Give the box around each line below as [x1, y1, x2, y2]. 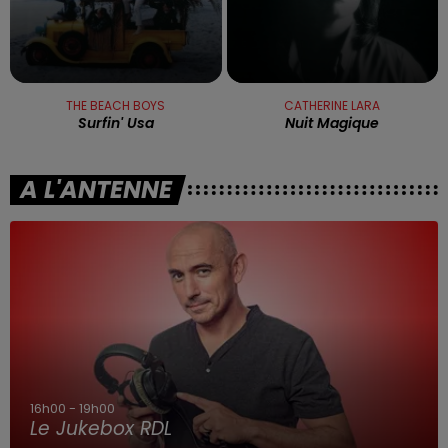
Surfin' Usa [77, 113, 154, 133]
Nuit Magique [285, 113, 380, 133]
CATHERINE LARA [284, 97, 381, 114]
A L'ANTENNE [20, 173, 172, 206]
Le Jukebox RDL [30, 414, 172, 442]
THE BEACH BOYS [66, 97, 166, 114]
